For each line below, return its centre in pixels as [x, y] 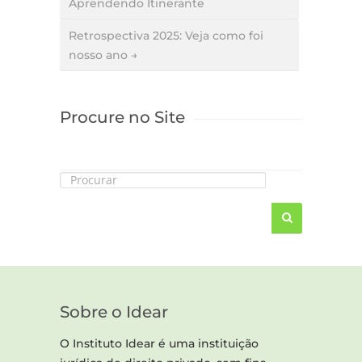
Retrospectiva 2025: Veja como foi [166, 36]
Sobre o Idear [114, 312]
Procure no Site [122, 118]
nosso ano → [103, 55]
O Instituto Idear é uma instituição [159, 344]
